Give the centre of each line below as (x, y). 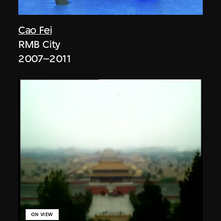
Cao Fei (35, 30)
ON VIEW (42, 214)
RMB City (39, 44)
